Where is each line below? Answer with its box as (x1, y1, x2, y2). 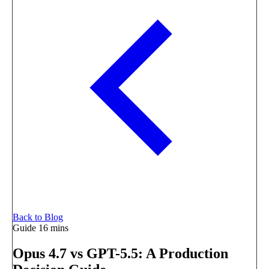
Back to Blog (13, 212, 63, 222)
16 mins (38, 223, 68, 233)
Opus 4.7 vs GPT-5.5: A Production (13, 245, 228, 261)
